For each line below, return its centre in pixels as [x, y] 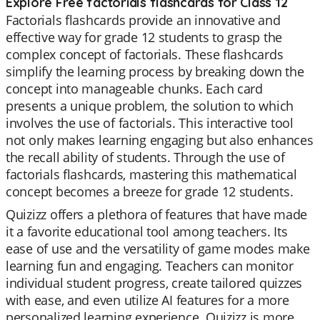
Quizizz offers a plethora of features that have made [156, 214]
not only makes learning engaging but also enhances [160, 140]
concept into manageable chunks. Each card [134, 89]
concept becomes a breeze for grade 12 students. [150, 191]
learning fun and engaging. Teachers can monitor [150, 266]
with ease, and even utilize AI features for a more [147, 300]
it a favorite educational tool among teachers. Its [147, 231]
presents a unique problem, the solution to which [150, 106]
